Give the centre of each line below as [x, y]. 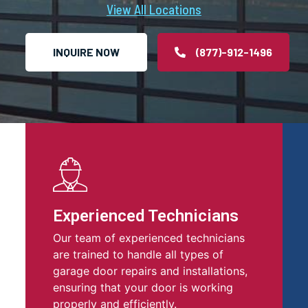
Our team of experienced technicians [149, 238]
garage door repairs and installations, [151, 271]
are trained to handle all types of [139, 254]
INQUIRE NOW [86, 52]
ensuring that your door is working [143, 287]
